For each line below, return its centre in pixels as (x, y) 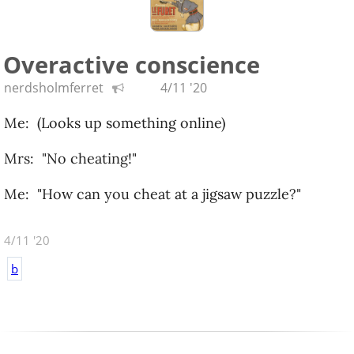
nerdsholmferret (54, 88)
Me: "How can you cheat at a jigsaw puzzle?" (153, 194)
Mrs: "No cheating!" (70, 158)
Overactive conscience (132, 64)
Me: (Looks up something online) (115, 123)
